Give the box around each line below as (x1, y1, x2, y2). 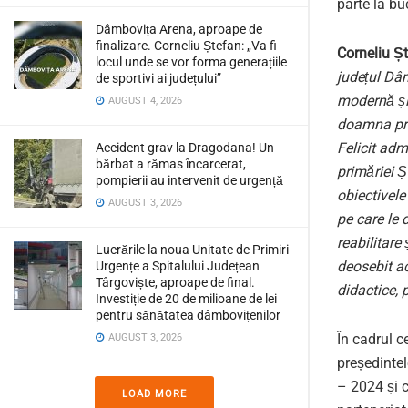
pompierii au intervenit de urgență (96, 173, 283, 188)
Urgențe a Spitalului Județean (96, 259, 260, 273)
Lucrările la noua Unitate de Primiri (96, 242, 289, 257)
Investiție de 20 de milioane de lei (96, 291, 277, 306)
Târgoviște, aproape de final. (96, 275, 255, 290)
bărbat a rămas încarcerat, (96, 157, 246, 171)
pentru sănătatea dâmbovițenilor (96, 308, 280, 322)
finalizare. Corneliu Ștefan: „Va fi (96, 38, 277, 53)
